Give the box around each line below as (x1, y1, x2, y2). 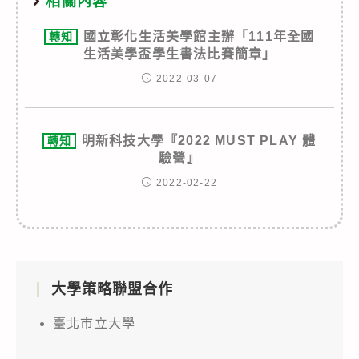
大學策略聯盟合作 (51, 280, 173, 297)
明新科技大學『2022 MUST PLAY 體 (81, 133, 317, 147)
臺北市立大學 (53, 316, 136, 330)
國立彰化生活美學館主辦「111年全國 (83, 29, 315, 43)
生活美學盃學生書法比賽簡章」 (83, 46, 276, 61)
